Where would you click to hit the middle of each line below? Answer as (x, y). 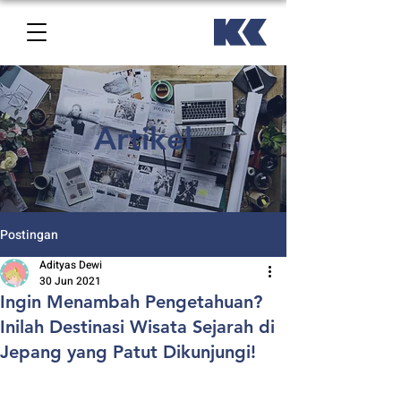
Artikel (143, 138)
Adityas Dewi (71, 265)
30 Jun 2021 (70, 281)
